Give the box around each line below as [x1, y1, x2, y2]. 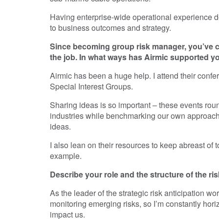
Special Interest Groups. [50, 80, 133, 92]
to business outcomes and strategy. [50, 22, 171, 33]
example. [50, 150, 82, 161]
